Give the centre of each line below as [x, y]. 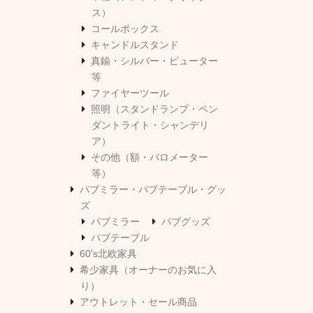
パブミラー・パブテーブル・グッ [153, 190]
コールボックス [125, 29]
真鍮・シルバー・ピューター [154, 61]
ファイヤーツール [130, 93]
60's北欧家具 [108, 254]
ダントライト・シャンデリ [150, 125]
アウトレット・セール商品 [138, 302]
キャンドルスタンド [135, 45]
